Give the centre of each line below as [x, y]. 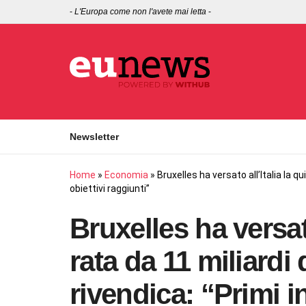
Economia [126, 175]
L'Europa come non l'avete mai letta [140, 12]
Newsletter [94, 137]
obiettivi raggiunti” [110, 189]
